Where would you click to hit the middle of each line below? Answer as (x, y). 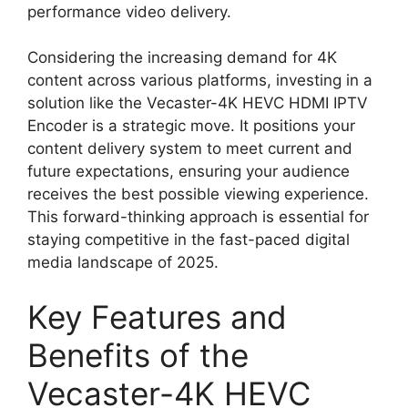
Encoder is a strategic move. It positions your (191, 126)
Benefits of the (138, 355)
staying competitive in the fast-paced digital (189, 240)
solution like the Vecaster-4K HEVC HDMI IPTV (198, 103)
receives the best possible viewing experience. (198, 194)
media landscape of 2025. (123, 263)
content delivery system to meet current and (190, 149)
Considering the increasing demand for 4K (182, 58)
